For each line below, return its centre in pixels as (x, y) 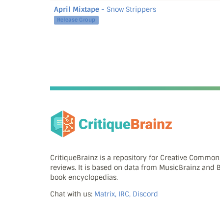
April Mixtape (77, 9)
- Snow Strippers (128, 9)
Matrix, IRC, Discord (126, 194)
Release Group (76, 20)
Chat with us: (72, 194)
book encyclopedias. (84, 178)
